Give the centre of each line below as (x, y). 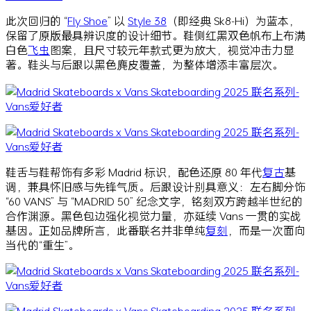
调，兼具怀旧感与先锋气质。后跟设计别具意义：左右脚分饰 (155, 186)
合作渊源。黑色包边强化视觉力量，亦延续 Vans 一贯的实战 (153, 215)
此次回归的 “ (36, 20)
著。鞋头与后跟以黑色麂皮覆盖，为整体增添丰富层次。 (144, 64)
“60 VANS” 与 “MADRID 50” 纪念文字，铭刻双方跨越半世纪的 (154, 201)
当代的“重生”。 (42, 244)
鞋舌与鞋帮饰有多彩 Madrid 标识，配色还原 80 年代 (134, 171)
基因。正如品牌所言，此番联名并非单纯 (106, 230)
